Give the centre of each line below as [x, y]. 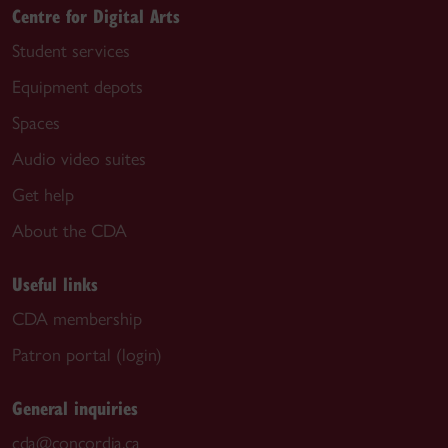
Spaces [36, 123]
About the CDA [69, 231]
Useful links [55, 283]
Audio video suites [79, 159]
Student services [71, 51]
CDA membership [77, 319]
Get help [43, 195]
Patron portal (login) [87, 355]
